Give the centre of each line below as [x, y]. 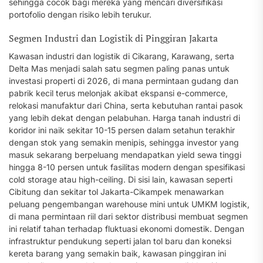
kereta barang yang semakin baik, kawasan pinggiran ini [117, 253]
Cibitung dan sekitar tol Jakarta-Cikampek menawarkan [116, 192]
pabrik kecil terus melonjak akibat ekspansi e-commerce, [118, 93]
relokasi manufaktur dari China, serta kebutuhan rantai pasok [126, 105]
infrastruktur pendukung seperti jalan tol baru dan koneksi [120, 241]
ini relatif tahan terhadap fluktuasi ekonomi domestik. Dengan [127, 229]
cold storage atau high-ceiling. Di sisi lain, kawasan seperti [121, 179]
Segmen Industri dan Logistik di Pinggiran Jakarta [113, 38]
